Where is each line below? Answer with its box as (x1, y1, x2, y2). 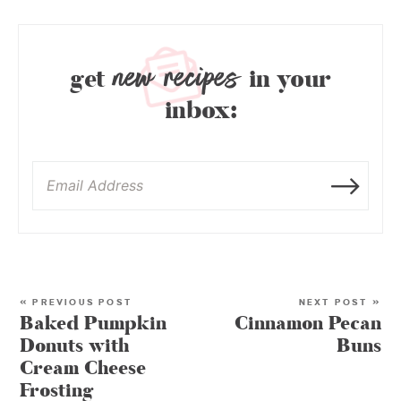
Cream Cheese (20, 355, 146, 382)
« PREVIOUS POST (20, 297, 132, 308)
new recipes (114, 53, 241, 102)
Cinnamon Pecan (235, 311, 381, 337)
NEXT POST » (298, 297, 381, 308)
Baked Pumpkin (20, 311, 166, 337)
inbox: (164, 95, 237, 128)
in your (242, 64, 331, 97)
